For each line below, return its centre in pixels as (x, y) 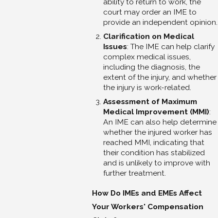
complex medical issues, (147, 56)
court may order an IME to (150, 12)
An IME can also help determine (160, 122)
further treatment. (134, 173)
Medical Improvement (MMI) (156, 111)
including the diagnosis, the (151, 67)
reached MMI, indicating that (154, 142)
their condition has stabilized (154, 152)
